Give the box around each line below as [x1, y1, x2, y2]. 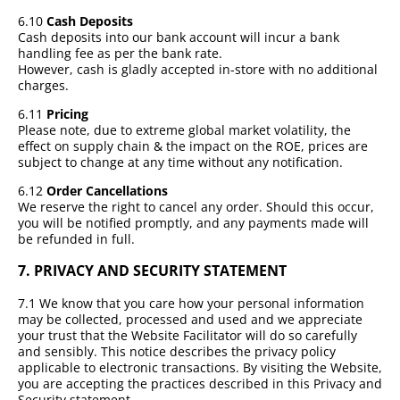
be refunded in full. [18, 229, 135, 247]
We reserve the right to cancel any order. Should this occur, [18, 197, 374, 215]
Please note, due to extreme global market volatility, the [18, 121, 351, 138]
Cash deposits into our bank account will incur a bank [18, 28, 339, 46]
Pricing [46, 104, 88, 122]
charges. [18, 76, 69, 94]
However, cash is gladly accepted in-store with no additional [18, 60, 378, 78]
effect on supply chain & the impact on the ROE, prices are [18, 137, 368, 154]
